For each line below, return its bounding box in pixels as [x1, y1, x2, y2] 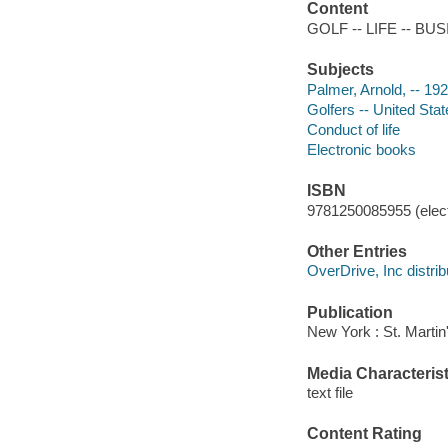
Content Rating [306, 425, 422, 443]
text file [306, 384, 353, 402]
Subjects [306, 61, 374, 79]
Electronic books [306, 140, 416, 158]
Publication [306, 303, 393, 321]
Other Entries [306, 242, 407, 260]
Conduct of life [306, 120, 400, 138]
